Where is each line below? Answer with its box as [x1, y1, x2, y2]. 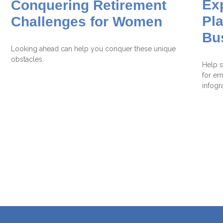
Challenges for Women [11, 13, 163, 29]
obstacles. [11, 55, 44, 63]
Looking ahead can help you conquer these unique [11, 44, 176, 53]
